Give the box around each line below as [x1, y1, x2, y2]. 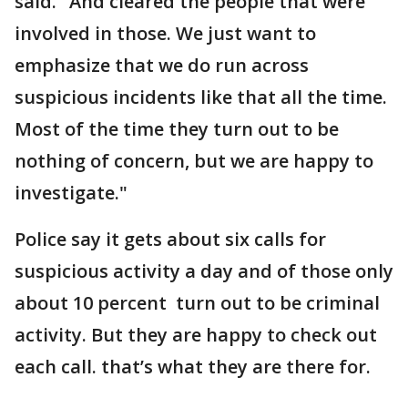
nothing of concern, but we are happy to [15, 148, 373, 173]
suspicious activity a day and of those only [15, 259, 393, 283]
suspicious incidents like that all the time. [15, 85, 387, 109]
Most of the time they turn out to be [15, 117, 339, 141]
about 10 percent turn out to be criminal [15, 291, 380, 315]
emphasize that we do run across [15, 53, 309, 77]
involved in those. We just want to [15, 21, 316, 46]
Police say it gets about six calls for [15, 227, 326, 251]
